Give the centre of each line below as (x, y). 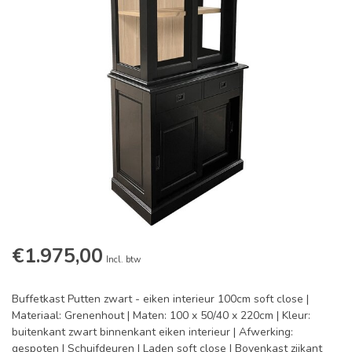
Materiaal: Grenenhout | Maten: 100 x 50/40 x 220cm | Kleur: (161, 316)
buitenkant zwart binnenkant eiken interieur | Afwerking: (152, 332)
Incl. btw (123, 260)
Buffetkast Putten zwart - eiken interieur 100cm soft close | (160, 299)
